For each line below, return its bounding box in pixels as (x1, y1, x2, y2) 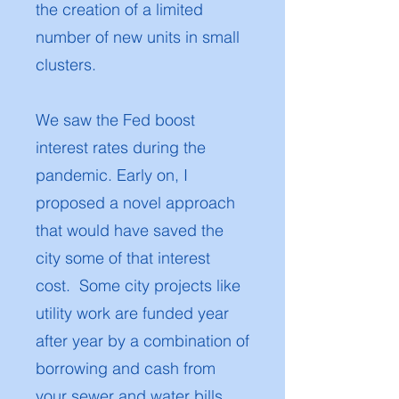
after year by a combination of (36, 330, 249, 351)
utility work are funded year (36, 303, 229, 323)
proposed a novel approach (36, 192, 235, 213)
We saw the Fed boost (36, 110, 195, 130)
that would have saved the (36, 220, 224, 240)
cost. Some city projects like (36, 275, 240, 296)
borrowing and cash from (36, 358, 216, 379)
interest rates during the (36, 137, 206, 158)
